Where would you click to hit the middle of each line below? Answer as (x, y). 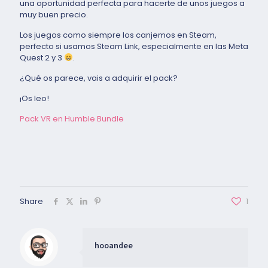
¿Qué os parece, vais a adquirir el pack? (100, 78)
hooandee (114, 245)
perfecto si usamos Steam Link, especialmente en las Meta (134, 46)
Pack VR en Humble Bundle (72, 118)
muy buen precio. (54, 14)
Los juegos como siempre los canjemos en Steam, (118, 35)
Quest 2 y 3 (42, 57)
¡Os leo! (34, 98)
